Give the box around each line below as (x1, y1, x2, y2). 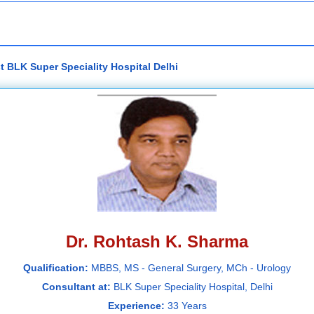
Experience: (107, 300, 168, 312)
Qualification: (23, 262, 91, 274)
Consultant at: (41, 281, 114, 293)
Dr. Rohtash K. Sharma (66, 232, 248, 252)
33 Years (167, 300, 207, 312)
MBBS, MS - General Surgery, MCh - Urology (91, 262, 291, 274)
